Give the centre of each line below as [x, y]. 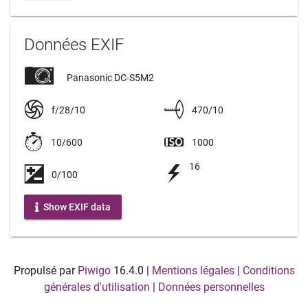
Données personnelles [211, 287]
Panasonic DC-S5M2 [109, 78]
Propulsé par [45, 271]
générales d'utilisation [97, 287]
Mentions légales [193, 271]
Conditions [268, 271]
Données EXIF [74, 45]
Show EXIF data [76, 207]
